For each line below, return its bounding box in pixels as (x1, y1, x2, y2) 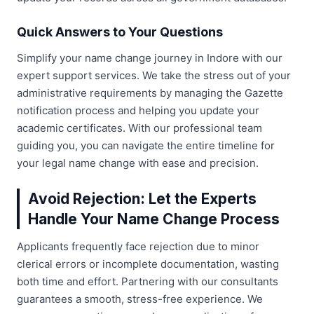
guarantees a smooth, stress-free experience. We (17, 292, 263, 306)
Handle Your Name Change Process (28, 210, 280, 228)
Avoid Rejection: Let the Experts (28, 189, 257, 207)
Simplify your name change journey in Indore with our (17, 50, 282, 64)
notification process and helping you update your (17, 103, 259, 117)
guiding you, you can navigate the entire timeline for (17, 138, 275, 152)
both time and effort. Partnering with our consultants (17, 274, 278, 288)
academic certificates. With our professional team (17, 121, 262, 135)
